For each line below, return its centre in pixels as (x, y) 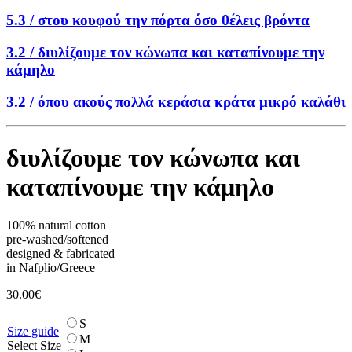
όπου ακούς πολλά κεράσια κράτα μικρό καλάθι (192, 101)
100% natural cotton (56, 225)
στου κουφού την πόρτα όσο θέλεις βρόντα (174, 20)
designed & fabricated (60, 254)
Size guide (33, 332)
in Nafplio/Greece (51, 268)
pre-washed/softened (57, 240)
